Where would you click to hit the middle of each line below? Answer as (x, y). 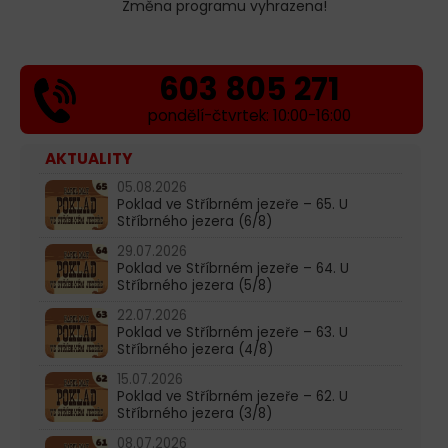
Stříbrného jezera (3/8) (194, 413)
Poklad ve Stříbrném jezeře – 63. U (232, 332)
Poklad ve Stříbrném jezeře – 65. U (232, 204)
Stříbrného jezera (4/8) (195, 349)
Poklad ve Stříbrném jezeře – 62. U (232, 396)
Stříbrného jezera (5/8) (194, 285)
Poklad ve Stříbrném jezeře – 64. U (233, 268)
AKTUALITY (89, 158)
